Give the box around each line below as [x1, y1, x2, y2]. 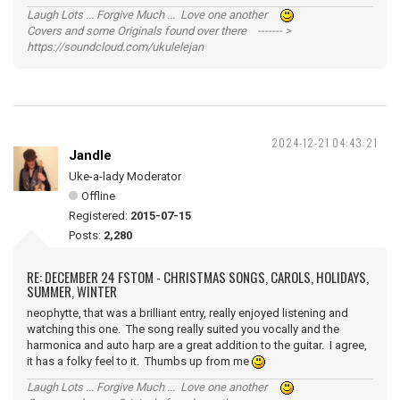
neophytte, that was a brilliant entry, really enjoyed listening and [27, 306, 348, 321]
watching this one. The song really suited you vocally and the [27, 322, 339, 337]
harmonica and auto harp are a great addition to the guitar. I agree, [27, 338, 367, 353]
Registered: [69, 209, 130, 223]
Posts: [69, 229, 104, 243]
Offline [81, 189, 115, 204]
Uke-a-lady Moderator [69, 170, 181, 184]
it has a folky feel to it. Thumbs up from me [27, 354, 252, 369]
